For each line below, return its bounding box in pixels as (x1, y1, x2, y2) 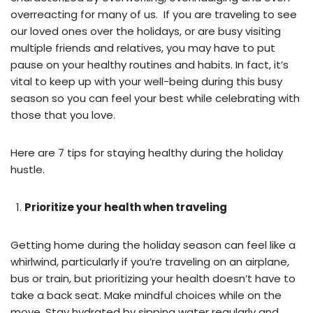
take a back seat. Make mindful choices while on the (10, 287, 282, 303)
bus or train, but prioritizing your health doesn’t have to (10, 270, 296, 286)
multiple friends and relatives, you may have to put (10, 40, 275, 55)
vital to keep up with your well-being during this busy (10, 73, 282, 89)
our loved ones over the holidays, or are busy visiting (10, 23, 281, 38)
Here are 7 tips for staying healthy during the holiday (10, 145, 283, 160)
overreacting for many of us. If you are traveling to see (10, 6, 297, 22)
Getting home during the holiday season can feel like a (10, 237, 296, 252)
